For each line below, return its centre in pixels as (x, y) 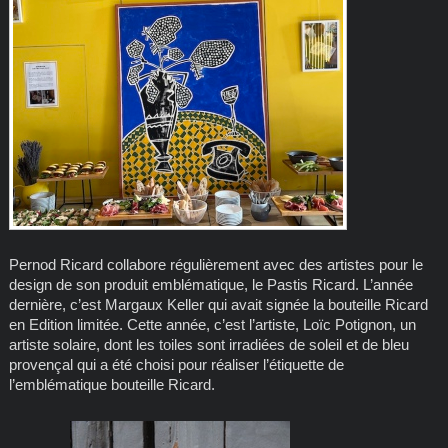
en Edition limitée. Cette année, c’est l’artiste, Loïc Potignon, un (212, 324)
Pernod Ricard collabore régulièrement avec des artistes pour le (215, 264)
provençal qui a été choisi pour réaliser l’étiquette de (176, 364)
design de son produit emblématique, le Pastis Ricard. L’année (210, 284)
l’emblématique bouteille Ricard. (111, 384)
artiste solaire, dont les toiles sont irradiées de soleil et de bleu (208, 344)
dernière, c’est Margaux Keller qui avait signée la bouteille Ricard (218, 304)
